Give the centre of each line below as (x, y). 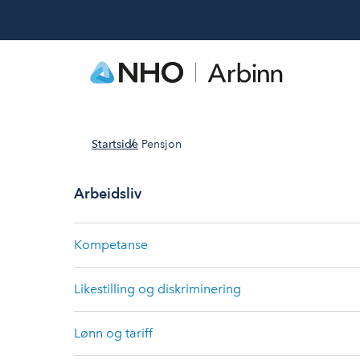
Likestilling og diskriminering (157, 289)
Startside (115, 144)
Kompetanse (111, 245)
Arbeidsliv (108, 193)
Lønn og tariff (113, 333)
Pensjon (162, 144)
